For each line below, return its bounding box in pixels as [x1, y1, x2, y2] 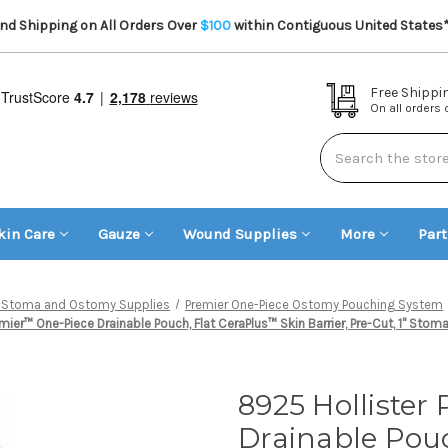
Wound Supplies [183, 224, 297, 243]
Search [321, 159, 367, 177]
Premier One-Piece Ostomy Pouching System [185, 296, 444, 312]
